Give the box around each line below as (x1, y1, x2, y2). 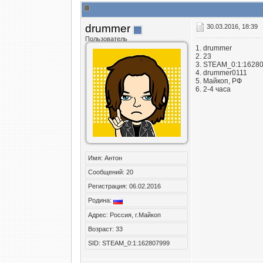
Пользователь (85, 35, 127, 42)
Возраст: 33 (88, 225, 123, 232)
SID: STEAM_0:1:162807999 (88, 239, 170, 247)
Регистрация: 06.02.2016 (88, 183, 161, 190)
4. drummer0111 (195, 69, 247, 77)
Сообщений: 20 (88, 168, 133, 176)
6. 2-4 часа (195, 85, 231, 93)
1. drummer (195, 44, 232, 52)
